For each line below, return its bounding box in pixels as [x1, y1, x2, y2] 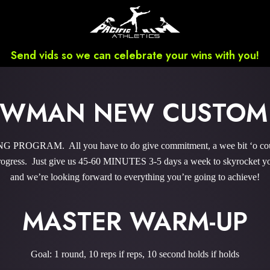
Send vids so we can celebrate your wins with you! [11, 48, 259, 63]
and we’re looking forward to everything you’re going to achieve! [10, 172, 260, 182]
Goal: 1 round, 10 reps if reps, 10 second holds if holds [31, 249, 239, 259]
